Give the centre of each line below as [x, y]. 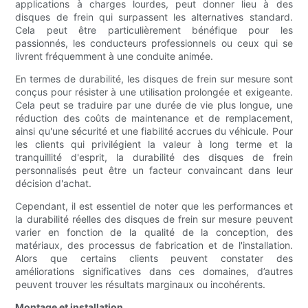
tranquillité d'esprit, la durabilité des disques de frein [154, 157]
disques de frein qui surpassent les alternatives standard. [154, 17]
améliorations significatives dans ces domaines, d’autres [154, 272]
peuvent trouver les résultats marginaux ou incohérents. [141, 285]
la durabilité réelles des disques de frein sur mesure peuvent [154, 219]
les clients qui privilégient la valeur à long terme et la [154, 144]
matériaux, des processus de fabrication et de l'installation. [154, 245]
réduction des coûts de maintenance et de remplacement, [154, 118]
